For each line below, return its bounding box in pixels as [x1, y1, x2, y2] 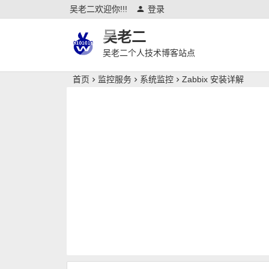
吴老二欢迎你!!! [70, 4, 127, 14]
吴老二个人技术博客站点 [103, 48, 195, 58]
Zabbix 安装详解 [182, 74, 244, 84]
